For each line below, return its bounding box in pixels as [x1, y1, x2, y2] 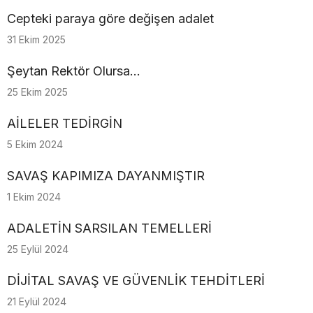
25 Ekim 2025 [7, 86, 68, 98]
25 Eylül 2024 [7, 243, 68, 255]
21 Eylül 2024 [7, 296, 66, 307]
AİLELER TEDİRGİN [7, 116, 126, 131]
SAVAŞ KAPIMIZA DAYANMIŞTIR [7, 168, 205, 183]
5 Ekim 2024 [7, 138, 63, 150]
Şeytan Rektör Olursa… [7, 64, 140, 78]
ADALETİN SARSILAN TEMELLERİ [7, 221, 212, 235]
